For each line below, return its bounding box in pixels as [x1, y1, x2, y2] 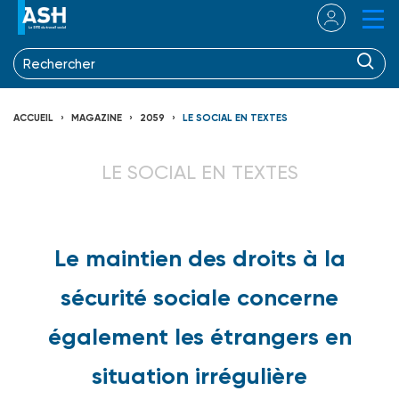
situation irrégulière [92, 361, 307, 390]
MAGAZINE [71, 111, 122, 124]
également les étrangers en [47, 322, 352, 351]
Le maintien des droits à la [53, 243, 346, 273]
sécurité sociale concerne [61, 282, 338, 312]
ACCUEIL [13, 111, 53, 124]
